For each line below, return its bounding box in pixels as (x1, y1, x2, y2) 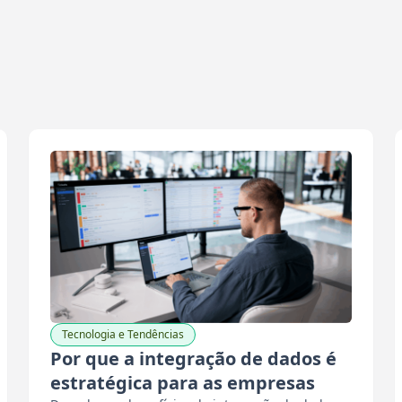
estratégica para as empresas (50, 371, 315, 395)
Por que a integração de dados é (50, 346, 336, 371)
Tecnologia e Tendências (62, 327, 184, 342)
